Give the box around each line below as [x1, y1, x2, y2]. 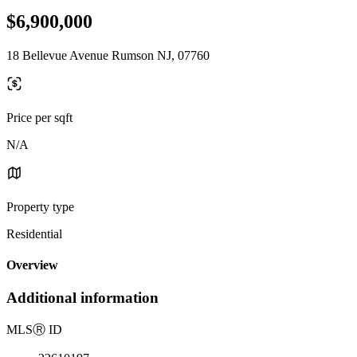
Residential [6, 226, 62, 241]
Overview [6, 258, 58, 273]
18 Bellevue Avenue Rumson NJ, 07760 [6, 48, 210, 62]
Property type [6, 199, 74, 214]
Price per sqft [6, 110, 73, 124]
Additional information [6, 289, 159, 307]
